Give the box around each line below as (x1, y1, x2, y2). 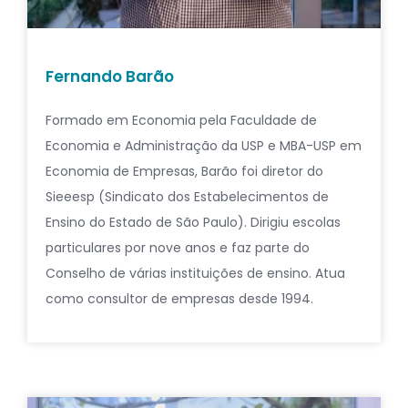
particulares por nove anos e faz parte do (46, 238, 310, 257)
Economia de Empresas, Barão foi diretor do (46, 161, 323, 180)
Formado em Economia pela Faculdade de (46, 110, 317, 129)
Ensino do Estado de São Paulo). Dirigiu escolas (46, 212, 341, 231)
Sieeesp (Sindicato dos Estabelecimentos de (46, 187, 329, 206)
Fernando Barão (46, 65, 174, 87)
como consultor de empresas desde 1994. (46, 289, 313, 308)
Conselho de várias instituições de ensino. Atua (46, 263, 345, 282)
